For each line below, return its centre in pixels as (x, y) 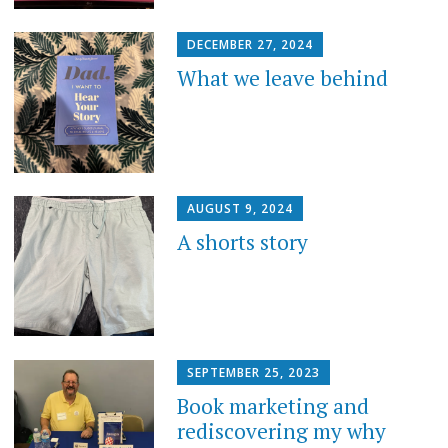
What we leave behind (283, 78)
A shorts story (243, 241)
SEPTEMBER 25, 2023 (254, 372)
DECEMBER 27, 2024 (250, 45)
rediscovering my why (282, 430)
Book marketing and (273, 405)
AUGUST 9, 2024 (240, 208)
